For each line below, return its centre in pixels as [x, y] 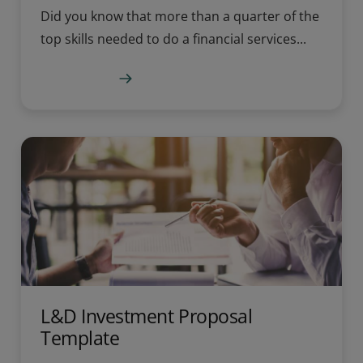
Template [80, 337]
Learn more [77, 78]
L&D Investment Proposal [147, 316]
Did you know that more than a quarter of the [180, 17]
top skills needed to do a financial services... [173, 39]
